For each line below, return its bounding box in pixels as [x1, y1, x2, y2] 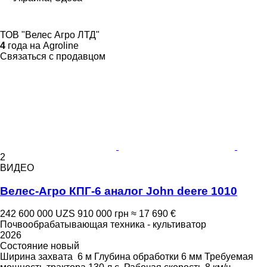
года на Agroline [5, 40, 79, 51]
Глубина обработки [94, 252, 179, 262]
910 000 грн [77, 209, 129, 219]
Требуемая [204, 252, 253, 262]
